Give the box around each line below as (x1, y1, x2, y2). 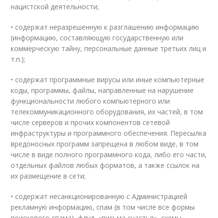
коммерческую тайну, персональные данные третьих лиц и (11, 44, 207, 53)
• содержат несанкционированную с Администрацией (11, 192, 188, 201)
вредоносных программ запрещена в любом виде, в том (11, 139, 199, 148)
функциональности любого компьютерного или (11, 96, 170, 106)
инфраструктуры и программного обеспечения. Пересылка (11, 128, 207, 138)
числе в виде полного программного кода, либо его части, (11, 150, 207, 159)
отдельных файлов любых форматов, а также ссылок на (11, 161, 200, 170)
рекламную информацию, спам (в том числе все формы (11, 202, 195, 212)
